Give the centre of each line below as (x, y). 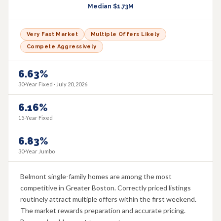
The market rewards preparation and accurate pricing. (103, 210)
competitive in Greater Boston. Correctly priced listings (106, 188)
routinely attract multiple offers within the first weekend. (108, 199)
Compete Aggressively (62, 47)
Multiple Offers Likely (125, 34)
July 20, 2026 (72, 84)
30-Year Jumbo (37, 151)
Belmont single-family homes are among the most (96, 176)
